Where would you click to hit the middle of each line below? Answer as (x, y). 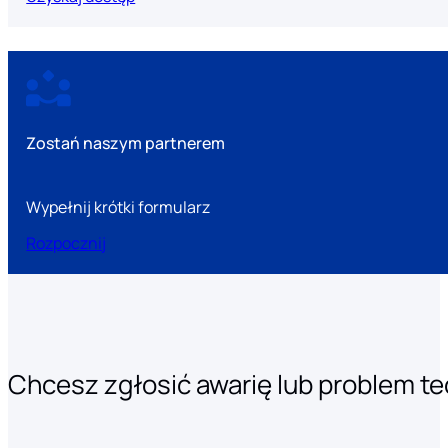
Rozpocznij (66, 243)
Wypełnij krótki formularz (118, 206)
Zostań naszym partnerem (126, 142)
